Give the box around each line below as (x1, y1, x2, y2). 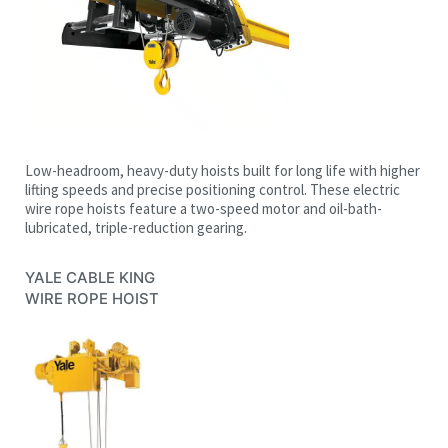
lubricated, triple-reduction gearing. (25, 217, 247, 237)
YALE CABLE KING (25, 267, 155, 287)
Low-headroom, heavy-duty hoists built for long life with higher (25, 160, 420, 180)
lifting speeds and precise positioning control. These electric (25, 179, 400, 199)
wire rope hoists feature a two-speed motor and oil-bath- (25, 198, 382, 218)
